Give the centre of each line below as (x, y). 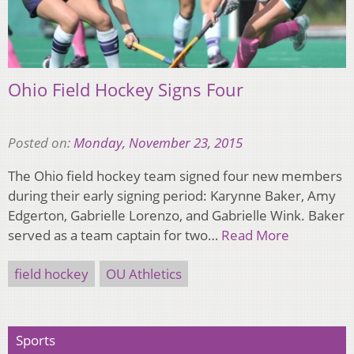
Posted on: (41, 142)
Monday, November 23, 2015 (158, 142)
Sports (36, 340)
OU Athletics (144, 273)
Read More (255, 235)
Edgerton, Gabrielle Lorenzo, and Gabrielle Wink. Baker (176, 215)
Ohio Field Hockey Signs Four (126, 89)
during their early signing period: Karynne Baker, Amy (172, 195)
